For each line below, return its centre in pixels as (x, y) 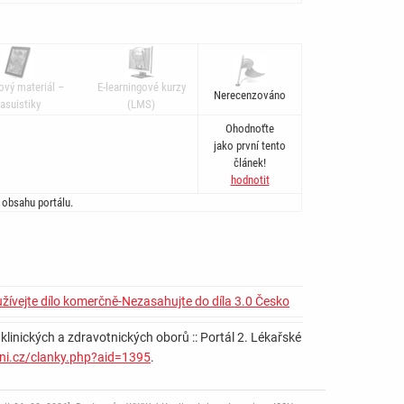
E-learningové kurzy (141, 87)
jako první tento (250, 146)
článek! (250, 163)
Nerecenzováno (250, 96)
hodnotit (250, 180)
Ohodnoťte (250, 129)
